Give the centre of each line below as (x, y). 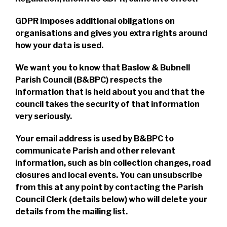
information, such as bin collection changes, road (113, 163)
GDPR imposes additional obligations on (95, 21)
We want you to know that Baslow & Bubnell (103, 68)
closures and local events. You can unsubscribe (109, 175)
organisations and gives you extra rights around (111, 33)
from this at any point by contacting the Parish (109, 187)
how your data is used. (59, 45)
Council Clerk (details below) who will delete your (111, 199)
